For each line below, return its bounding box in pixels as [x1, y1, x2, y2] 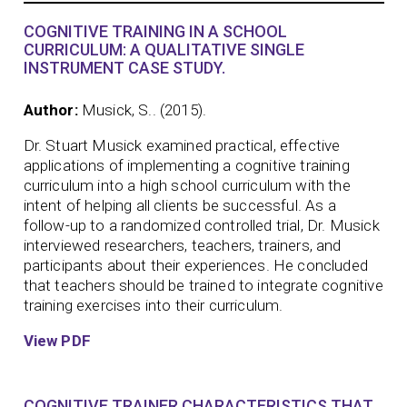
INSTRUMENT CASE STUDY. [23, 57, 225, 77]
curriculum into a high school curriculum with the [23, 176, 351, 195]
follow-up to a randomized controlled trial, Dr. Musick [23, 216, 380, 235]
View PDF [23, 332, 91, 351]
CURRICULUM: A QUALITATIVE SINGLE [23, 39, 304, 59]
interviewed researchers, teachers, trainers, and [23, 236, 342, 255]
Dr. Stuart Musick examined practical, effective [23, 136, 341, 155]
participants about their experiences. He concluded [23, 256, 369, 275]
